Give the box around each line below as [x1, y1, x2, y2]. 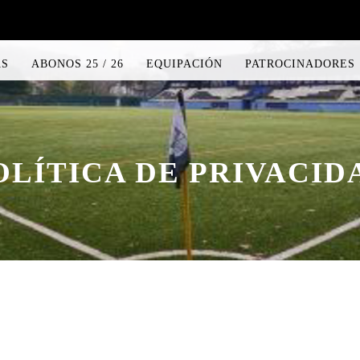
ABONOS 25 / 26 [31, 58, 124, 70]
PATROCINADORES [245, 58, 355, 70]
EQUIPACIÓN [146, 58, 223, 70]
